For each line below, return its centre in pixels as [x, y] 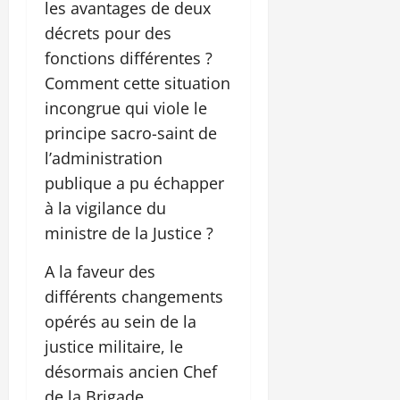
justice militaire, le [114, 347]
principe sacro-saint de [131, 133]
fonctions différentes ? [129, 58]
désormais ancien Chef [131, 372]
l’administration [104, 158]
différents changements [134, 297]
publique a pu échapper [134, 183]
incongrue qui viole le [126, 108]
